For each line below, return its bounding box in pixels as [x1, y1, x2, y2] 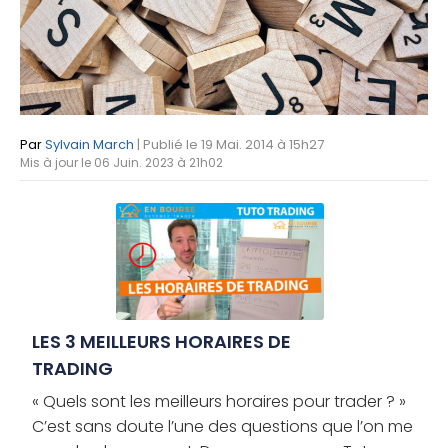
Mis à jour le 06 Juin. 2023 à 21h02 [20, 154, 223, 172]
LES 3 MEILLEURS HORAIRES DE [32, 329, 291, 355]
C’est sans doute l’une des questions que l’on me [32, 415, 413, 439]
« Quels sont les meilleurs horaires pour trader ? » [32, 390, 406, 414]
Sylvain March [45, 135, 134, 155]
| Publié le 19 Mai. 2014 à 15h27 [137, 135, 324, 155]
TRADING [32, 356, 113, 382]
